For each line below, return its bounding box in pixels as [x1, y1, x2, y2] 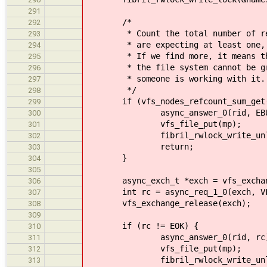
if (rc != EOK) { [84, 221, 198, 231]
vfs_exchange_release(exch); [84, 198, 251, 208]
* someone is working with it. [84, 73, 265, 83]
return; [84, 141, 194, 151]
